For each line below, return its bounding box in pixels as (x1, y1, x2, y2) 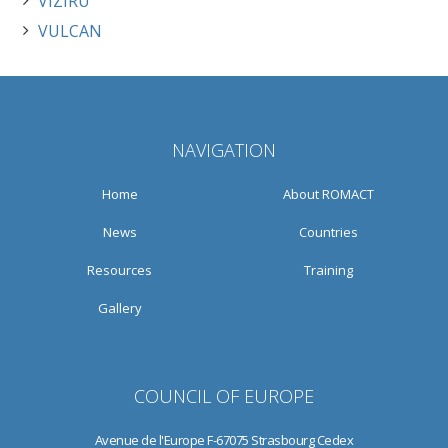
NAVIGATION (172, 138, 276, 162)
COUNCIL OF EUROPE (134, 384, 314, 408)
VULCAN (38, 20, 102, 42)
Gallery (97, 299, 142, 317)
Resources (87, 261, 152, 279)
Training (304, 261, 353, 279)
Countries (299, 223, 358, 241)
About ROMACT (283, 185, 374, 203)
